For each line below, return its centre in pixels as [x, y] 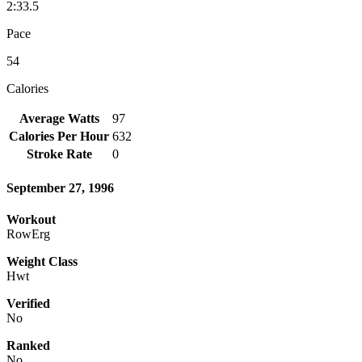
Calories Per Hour [59, 136]
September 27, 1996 [60, 188]
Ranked [28, 346]
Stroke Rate [59, 154]
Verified [28, 304]
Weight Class [42, 262]
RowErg [28, 234]
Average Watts [59, 118]
